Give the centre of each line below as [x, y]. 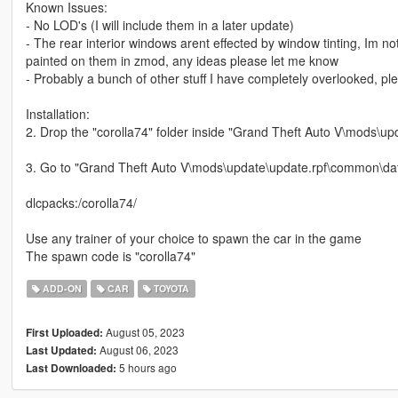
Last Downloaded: [71, 369]
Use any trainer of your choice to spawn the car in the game [193, 239]
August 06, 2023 [137, 350]
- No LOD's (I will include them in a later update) [159, 25]
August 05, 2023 [143, 332]
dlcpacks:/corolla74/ [81, 203]
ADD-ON [61, 289]
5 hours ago [146, 368]
